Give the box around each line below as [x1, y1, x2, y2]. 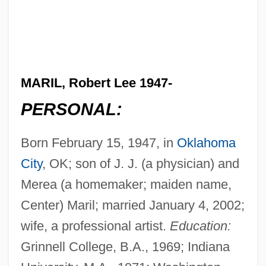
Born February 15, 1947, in [20, 135, 177, 151]
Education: [169, 218, 231, 234]
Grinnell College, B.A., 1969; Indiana [20, 239, 230, 255]
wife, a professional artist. [20, 218, 170, 234]
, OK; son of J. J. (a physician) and [42, 156, 239, 172]
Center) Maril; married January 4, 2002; [20, 198, 245, 213]
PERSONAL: [20, 100, 122, 119]
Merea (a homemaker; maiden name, [20, 177, 232, 192]
